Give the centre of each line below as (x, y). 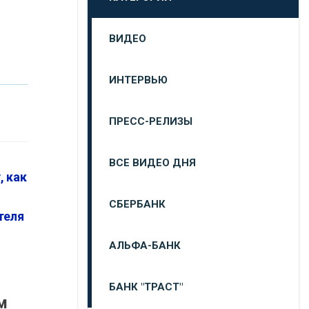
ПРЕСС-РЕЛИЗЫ (151, 121)
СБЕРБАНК (137, 204)
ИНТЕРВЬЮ (138, 80)
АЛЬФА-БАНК (145, 246)
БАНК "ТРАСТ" (146, 287)
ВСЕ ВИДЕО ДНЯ (152, 163)
